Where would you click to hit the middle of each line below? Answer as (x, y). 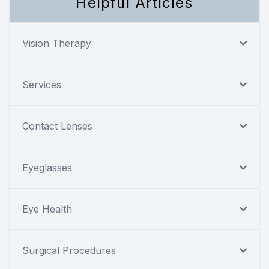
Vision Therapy (57, 43)
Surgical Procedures (69, 250)
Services (42, 84)
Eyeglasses (47, 167)
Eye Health (47, 209)
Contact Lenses (57, 126)
